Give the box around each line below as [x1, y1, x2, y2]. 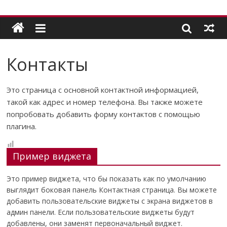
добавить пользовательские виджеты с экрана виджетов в [7, 196, 213, 206]
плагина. [7, 121, 37, 131]
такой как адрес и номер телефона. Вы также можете [7, 97, 203, 107]
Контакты [7, 53, 89, 76]
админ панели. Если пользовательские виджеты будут [7, 207, 195, 217]
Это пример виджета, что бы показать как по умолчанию [7, 174, 207, 183]
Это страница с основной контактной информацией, [7, 85, 199, 95]
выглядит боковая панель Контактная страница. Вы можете [7, 185, 217, 195]
